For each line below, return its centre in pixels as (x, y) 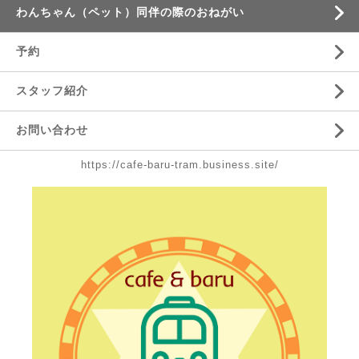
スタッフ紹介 (52, 91)
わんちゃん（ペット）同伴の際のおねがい (130, 12)
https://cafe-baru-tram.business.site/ (179, 165)
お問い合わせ (52, 130)
